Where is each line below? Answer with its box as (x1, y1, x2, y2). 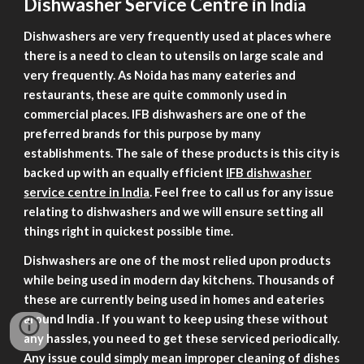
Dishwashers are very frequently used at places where (24, 29, 332, 43)
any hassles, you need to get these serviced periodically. (24, 331, 340, 345)
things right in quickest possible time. (24, 224, 234, 238)
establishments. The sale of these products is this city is (24, 146, 340, 160)
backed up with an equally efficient (24, 166, 227, 180)
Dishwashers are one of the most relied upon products (24, 253, 331, 267)
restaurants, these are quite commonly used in (24, 88, 288, 102)
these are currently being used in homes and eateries (24, 292, 325, 306)
